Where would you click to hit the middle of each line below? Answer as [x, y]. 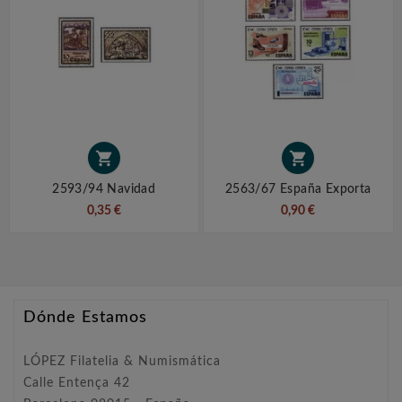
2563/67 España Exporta [298, 190]
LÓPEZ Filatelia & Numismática [122, 362]
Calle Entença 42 [77, 384]
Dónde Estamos [85, 318]
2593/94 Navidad [104, 190]
